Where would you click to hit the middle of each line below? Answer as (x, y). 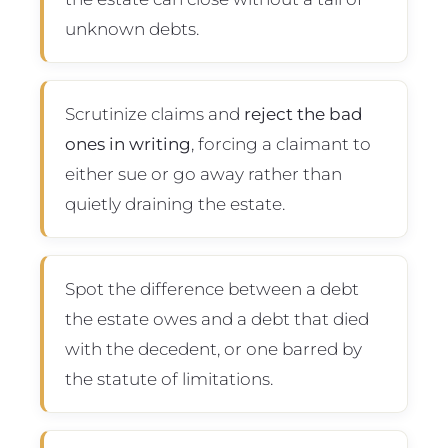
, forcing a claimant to (280, 143)
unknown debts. (131, 28)
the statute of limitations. (168, 378)
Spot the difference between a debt (211, 288)
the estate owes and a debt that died (216, 318)
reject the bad (303, 113)
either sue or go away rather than (203, 173)
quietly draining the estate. (174, 203)
